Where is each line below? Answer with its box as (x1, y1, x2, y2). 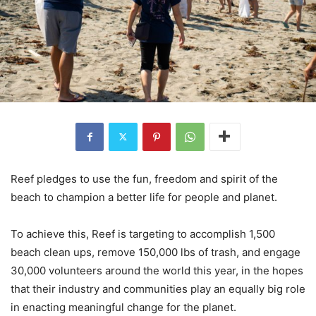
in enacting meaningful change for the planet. (11, 300, 236, 314)
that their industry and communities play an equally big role (11, 281, 305, 296)
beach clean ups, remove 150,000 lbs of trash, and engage (11, 245, 300, 259)
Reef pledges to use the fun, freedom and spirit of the (11, 171, 278, 186)
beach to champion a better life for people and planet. (11, 190, 277, 204)
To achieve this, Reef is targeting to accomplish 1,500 (11, 226, 275, 241)
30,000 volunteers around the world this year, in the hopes (11, 263, 303, 277)
